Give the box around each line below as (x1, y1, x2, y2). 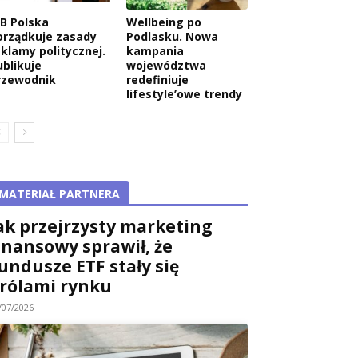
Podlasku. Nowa (126, 28, 218, 44)
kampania (126, 42, 184, 58)
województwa (126, 57, 206, 73)
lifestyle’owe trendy (126, 86, 242, 101)
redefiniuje (126, 71, 189, 87)
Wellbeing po (126, 14, 201, 30)
